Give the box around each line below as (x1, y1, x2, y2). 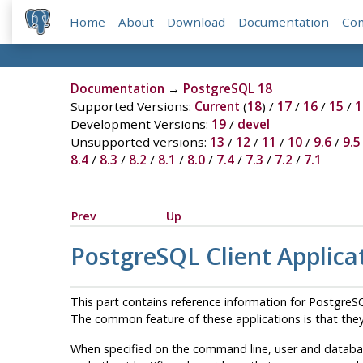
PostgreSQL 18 (182, 80, 272, 97)
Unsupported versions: (70, 134, 210, 151)
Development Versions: (70, 116, 211, 133)
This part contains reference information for (70, 293, 309, 310)
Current (194, 98, 240, 115)
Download (167, 14, 226, 31)
